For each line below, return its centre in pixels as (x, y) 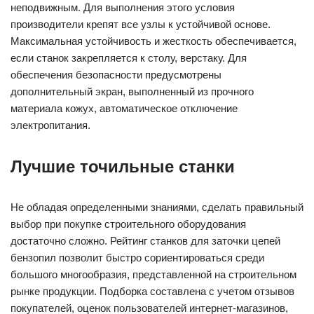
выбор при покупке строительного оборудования (128, 224)
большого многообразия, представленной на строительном (153, 274)
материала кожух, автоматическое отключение (124, 108)
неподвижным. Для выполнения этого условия (123, 7)
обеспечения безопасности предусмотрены (116, 75)
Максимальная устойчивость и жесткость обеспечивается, (153, 41)
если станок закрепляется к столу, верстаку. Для (129, 58)
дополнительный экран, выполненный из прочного (132, 91)
